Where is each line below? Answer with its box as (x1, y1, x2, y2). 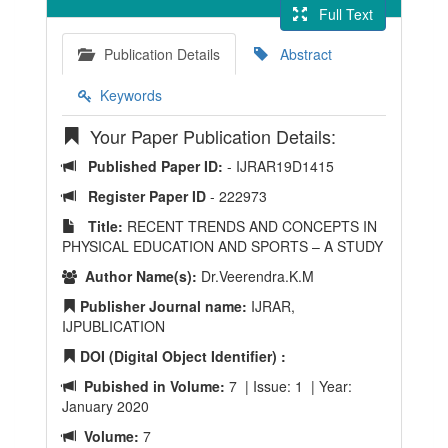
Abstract (268, 44, 332, 64)
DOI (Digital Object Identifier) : (76, 346, 286, 366)
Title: (76, 216, 123, 236)
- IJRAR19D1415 (227, 156, 334, 176)
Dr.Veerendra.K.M (197, 266, 314, 286)
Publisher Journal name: (76, 296, 247, 316)
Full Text (307, 4, 373, 24)
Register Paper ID (88, 186, 210, 206)
